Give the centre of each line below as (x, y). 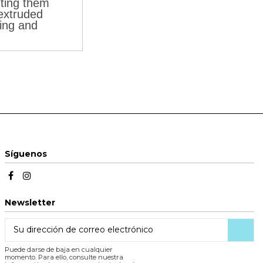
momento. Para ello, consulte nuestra (64, 257)
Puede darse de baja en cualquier (59, 249)
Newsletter (30, 202)
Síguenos (26, 154)
